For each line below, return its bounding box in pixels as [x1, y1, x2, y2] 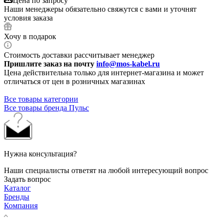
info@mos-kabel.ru [96, 60, 160, 68]
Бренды [4, 193, 29, 201]
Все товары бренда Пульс [4, 104, 89, 112]
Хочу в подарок [4, 32, 56, 41]
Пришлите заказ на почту [4, 60, 96, 68]
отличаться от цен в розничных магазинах [4, 77, 145, 86]
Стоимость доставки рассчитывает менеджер [4, 51, 154, 60]
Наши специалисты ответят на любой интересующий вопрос [4, 166, 208, 175]
